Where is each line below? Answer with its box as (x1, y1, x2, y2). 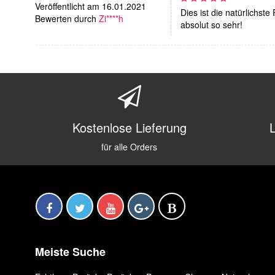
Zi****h (99, 12, 123, 25)
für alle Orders (101, 140, 158, 153)
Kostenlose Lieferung (72, 118, 187, 136)
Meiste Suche (35, 243, 106, 260)
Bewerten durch (35, 12, 99, 25)
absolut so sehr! (180, 18, 243, 31)
